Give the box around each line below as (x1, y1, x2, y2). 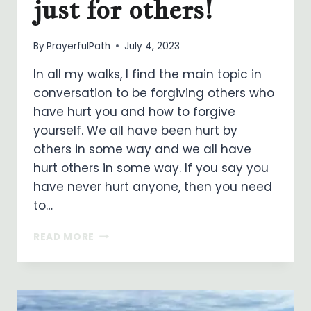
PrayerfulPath (47, 39, 111, 53)
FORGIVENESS (94, 226, 167, 240)
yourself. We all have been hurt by (33, 121, 237, 139)
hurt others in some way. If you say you (33, 159, 269, 176)
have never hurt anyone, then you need (33, 178, 272, 195)
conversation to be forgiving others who (33, 84, 274, 101)
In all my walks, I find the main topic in (33, 65, 262, 83)
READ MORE (33, 230, 95, 244)
